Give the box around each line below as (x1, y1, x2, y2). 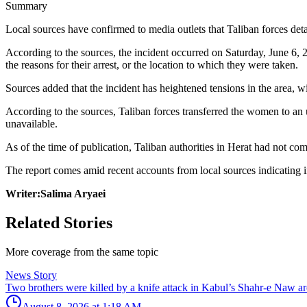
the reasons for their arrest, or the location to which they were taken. (5, 58, 298, 71)
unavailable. (5, 117, 58, 130)
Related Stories (5, 213, 112, 232)
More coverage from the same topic (5, 245, 158, 258)
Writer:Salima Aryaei (5, 187, 106, 199)
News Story (5, 269, 57, 281)
